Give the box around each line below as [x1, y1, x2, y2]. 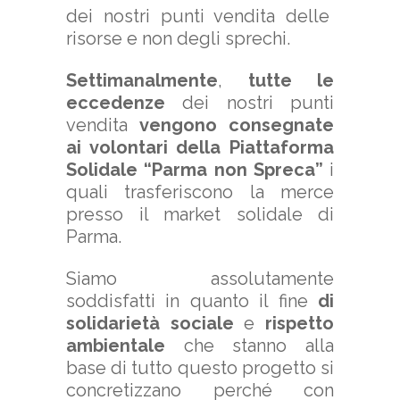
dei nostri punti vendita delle [66, 5, 334, 28]
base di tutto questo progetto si [66, 356, 334, 379]
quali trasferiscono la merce [66, 180, 334, 203]
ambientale [66, 334, 165, 356]
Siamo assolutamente [66, 267, 334, 289]
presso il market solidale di [66, 203, 334, 225]
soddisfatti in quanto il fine [66, 289, 318, 312]
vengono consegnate [139, 113, 334, 136]
